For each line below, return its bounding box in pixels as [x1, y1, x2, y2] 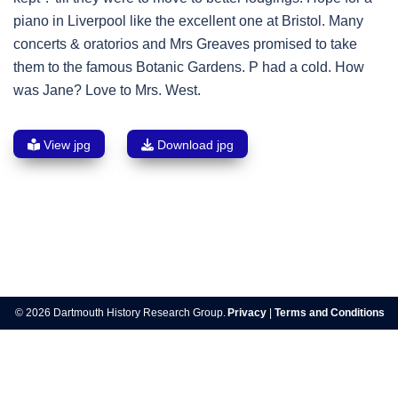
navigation [12, 284, 122, 311]
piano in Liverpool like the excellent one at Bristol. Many [13, 13, 363, 29]
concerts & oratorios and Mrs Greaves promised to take [13, 36, 357, 52]
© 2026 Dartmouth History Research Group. [15, 306, 226, 320]
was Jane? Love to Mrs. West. [13, 83, 201, 99]
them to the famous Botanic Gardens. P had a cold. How [13, 60, 364, 76]
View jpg [40, 138, 91, 153]
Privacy [227, 306, 267, 320]
